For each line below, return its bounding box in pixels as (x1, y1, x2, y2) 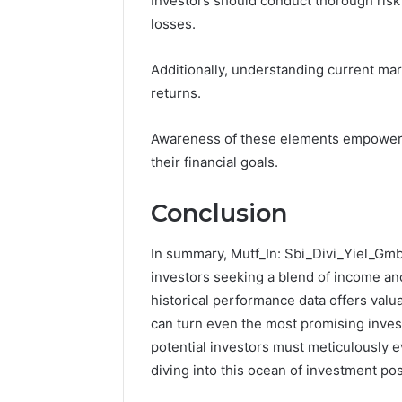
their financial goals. (151, 153, 278, 171)
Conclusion (151, 198, 287, 229)
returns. (151, 84, 201, 102)
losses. (151, 15, 196, 33)
